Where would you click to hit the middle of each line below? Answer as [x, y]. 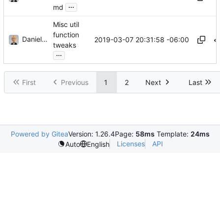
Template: [172, 134]
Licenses [131, 144]
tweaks [65, 45]
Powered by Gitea [39, 134]
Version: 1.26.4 [91, 134]
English [98, 144]
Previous [75, 82]
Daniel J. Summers [32, 39]
